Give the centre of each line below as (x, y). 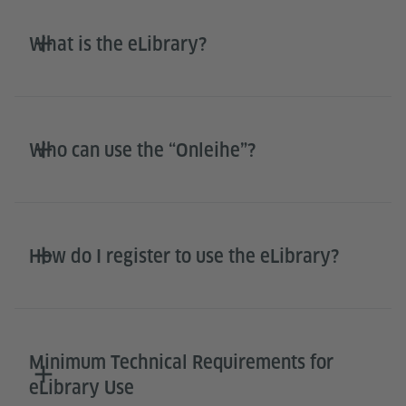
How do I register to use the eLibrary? (184, 256)
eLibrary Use (82, 387)
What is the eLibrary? (118, 44)
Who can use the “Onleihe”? (142, 150)
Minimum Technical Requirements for (181, 362)
